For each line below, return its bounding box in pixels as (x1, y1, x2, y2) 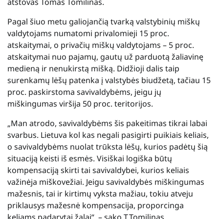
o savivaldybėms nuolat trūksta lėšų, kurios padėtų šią (7, 141, 208, 152)
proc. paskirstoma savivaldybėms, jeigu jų (7, 86, 161, 97)
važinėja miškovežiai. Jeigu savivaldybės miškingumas (7, 176, 204, 187)
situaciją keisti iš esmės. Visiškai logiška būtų (7, 153, 172, 164)
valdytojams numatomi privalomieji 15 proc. (7, 27, 169, 39)
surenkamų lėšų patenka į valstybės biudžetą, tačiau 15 (7, 74, 211, 86)
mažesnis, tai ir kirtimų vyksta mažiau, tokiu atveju (7, 188, 193, 199)
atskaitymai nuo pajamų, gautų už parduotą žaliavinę (7, 51, 203, 62)
